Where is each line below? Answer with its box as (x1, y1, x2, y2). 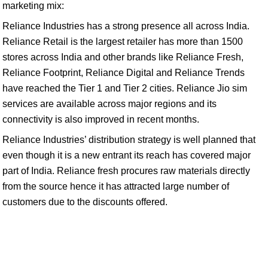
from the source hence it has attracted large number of (2, 181, 229, 191)
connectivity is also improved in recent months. (2, 114, 199, 124)
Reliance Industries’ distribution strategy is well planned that (2, 135, 255, 145)
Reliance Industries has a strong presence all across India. (2, 21, 249, 31)
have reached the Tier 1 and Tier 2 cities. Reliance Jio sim (2, 83, 247, 93)
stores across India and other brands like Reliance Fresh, (2, 52, 243, 62)
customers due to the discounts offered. (2, 197, 167, 207)
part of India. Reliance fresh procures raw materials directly (2, 166, 250, 176)
